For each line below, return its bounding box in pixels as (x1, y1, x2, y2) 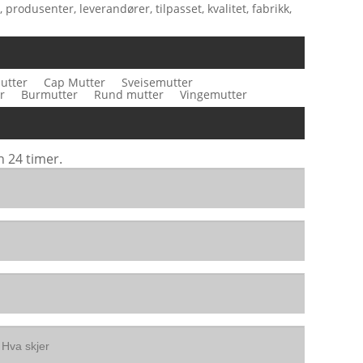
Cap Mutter (44, 74, 105, 90)
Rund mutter (94, 86, 164, 102)
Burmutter (21, 86, 78, 102)
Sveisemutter (122, 74, 193, 90)
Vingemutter (180, 86, 247, 102)
